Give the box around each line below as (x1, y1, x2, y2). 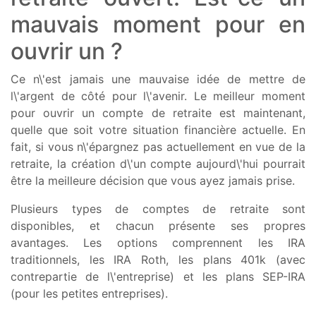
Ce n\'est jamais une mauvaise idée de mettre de (11, 71, 305, 86)
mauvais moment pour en (11, 10, 305, 38)
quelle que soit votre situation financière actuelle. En (11, 122, 305, 137)
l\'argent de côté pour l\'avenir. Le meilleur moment (11, 88, 305, 103)
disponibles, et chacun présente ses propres (11, 218, 305, 233)
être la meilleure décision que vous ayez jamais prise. (11, 173, 295, 188)
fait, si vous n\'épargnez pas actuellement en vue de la (11, 139, 305, 154)
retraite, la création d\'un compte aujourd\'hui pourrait (11, 156, 305, 171)
